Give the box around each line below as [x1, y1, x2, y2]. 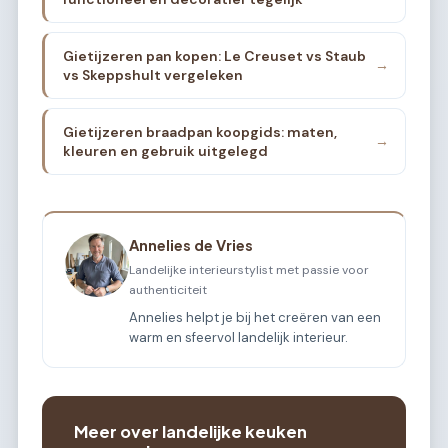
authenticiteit [129, 281, 208, 298]
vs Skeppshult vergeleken [62, 65, 243, 84]
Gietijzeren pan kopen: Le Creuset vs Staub [62, 46, 366, 65]
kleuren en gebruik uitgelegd [62, 141, 268, 160]
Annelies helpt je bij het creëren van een [129, 308, 382, 326]
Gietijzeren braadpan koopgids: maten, [62, 122, 337, 141]
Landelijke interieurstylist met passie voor [129, 261, 370, 278]
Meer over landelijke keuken [74, 420, 307, 442]
